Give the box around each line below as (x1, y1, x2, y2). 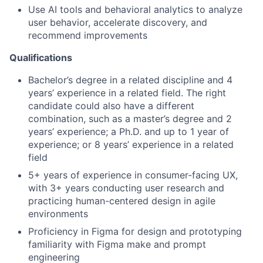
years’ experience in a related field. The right (28, 87, 226, 99)
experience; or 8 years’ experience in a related (28, 139, 234, 150)
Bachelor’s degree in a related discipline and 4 (28, 74, 232, 86)
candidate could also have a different (28, 100, 194, 112)
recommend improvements (28, 29, 147, 41)
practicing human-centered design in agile (28, 195, 215, 207)
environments (28, 208, 88, 220)
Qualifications (9, 52, 72, 63)
